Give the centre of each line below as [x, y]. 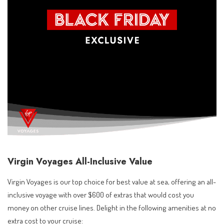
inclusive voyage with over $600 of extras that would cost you [101, 195]
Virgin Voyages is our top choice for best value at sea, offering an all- [112, 182]
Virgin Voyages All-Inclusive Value [80, 161]
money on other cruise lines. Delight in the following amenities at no [112, 208]
